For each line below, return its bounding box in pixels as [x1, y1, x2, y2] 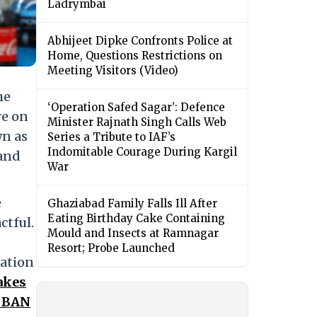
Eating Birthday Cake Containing [47, 212, 225, 226]
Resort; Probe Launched [47, 241, 175, 255]
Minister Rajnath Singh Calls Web [47, 115, 226, 129]
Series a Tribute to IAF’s [47, 130, 175, 144]
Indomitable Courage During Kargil [47, 145, 237, 159]
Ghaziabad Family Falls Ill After [47, 197, 217, 211]
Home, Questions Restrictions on [47, 49, 222, 63]
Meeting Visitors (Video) [47, 64, 178, 78]
